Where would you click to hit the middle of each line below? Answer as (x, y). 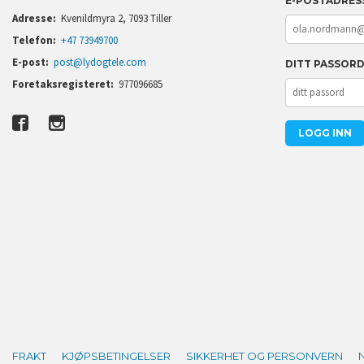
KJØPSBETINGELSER (116, 355)
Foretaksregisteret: (63, 84)
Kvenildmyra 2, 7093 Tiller (117, 18)
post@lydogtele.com (100, 62)
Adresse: (34, 18)
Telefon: (34, 40)
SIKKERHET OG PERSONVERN (264, 355)
